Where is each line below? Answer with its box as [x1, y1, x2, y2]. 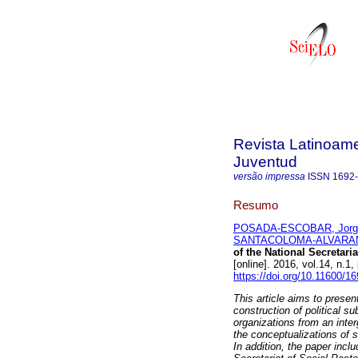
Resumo [233, 197, 278, 212]
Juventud [233, 153, 297, 170]
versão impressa [233, 171, 305, 182]
